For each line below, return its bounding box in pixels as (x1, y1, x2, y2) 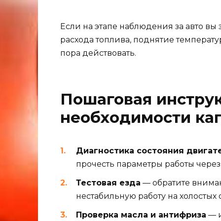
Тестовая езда (76, 178, 141, 188)
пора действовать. (60, 48, 136, 58)
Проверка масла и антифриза (76, 210, 206, 220)
